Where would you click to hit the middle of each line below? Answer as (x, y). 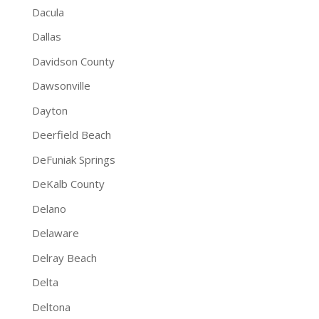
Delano (49, 208)
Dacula (48, 12)
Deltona (51, 307)
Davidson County (73, 61)
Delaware (55, 233)
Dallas (46, 36)
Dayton (49, 110)
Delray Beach (64, 257)
